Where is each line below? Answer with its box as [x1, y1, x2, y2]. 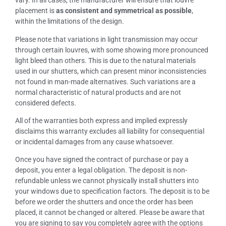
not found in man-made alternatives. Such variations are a [15, 77, 196, 86]
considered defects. [15, 98, 76, 107]
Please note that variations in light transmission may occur [15, 35, 198, 43]
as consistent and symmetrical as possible [56, 7, 192, 15]
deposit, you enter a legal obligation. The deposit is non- [15, 166, 187, 175]
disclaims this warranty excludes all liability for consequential [15, 127, 204, 135]
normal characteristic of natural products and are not [15, 88, 181, 96]
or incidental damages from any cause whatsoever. [15, 137, 174, 146]
